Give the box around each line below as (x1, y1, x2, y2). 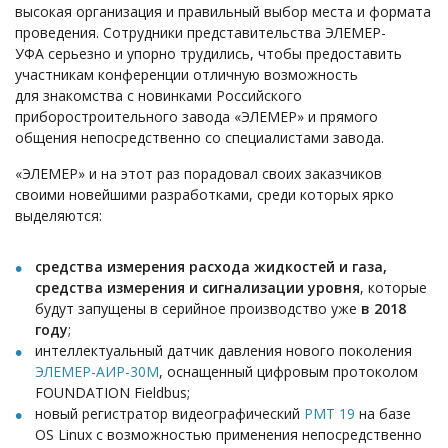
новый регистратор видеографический (35, 404, 304, 424)
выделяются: (15, 206, 102, 226)
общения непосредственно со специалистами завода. (15, 128, 384, 148)
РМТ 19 (304, 404, 355, 424)
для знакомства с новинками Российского (15, 86, 302, 106)
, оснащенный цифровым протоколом (159, 362, 418, 382)
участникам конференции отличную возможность (15, 65, 358, 85)
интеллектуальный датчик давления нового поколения (35, 341, 412, 361)
